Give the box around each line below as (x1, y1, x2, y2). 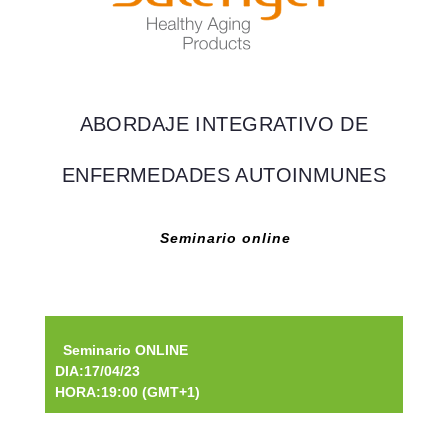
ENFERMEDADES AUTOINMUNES (61, 164, 387, 186)
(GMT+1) (137, 384, 200, 400)
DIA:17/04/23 (54, 363, 248, 379)
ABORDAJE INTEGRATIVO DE (79, 113, 369, 135)
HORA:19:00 (54, 384, 138, 400)
